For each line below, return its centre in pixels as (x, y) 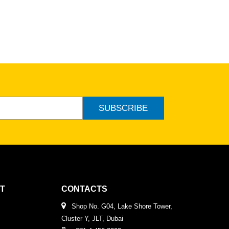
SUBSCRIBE (123, 108)
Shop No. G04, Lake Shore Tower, (122, 207)
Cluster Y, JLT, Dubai (92, 219)
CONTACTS (84, 189)
